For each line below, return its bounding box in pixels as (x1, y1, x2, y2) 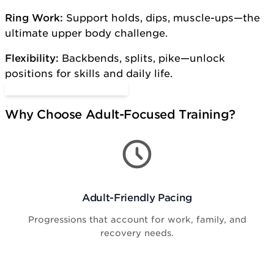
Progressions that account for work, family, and (28, 214, 246, 225)
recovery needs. (100, 228, 174, 239)
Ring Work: (5, 11, 63, 24)
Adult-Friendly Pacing (81, 191, 193, 204)
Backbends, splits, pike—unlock (59, 51, 225, 64)
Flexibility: (5, 51, 59, 64)
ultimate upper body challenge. (5, 26, 168, 39)
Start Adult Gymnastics (6, 82, 127, 95)
